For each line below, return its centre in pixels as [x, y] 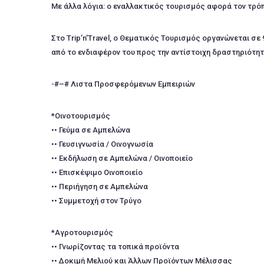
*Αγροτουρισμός [82, 232]
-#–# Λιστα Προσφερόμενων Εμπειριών [123, 84]
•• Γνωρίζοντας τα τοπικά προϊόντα [115, 247]
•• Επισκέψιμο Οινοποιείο [97, 172]
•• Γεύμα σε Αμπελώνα [91, 130]
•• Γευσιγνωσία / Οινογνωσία [102, 144]
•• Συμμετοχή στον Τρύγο [96, 201]
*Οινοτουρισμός [81, 116]
